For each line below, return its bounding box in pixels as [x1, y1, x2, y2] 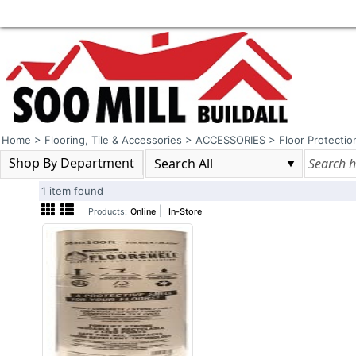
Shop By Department [9, 153, 134, 172]
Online [130, 207, 157, 218]
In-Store [168, 207, 203, 218]
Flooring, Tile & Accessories [44, 133, 182, 146]
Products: [88, 207, 128, 218]
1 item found [41, 184, 110, 197]
